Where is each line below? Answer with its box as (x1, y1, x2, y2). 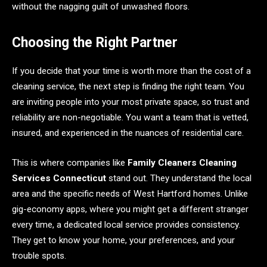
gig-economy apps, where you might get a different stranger (12, 203, 249, 215)
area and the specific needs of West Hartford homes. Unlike (12, 188, 248, 199)
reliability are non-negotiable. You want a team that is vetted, (12, 112, 249, 123)
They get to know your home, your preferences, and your (12, 234, 235, 246)
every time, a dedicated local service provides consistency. (12, 219, 240, 230)
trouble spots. (12, 250, 66, 261)
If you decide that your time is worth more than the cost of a (12, 66, 251, 77)
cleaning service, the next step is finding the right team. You (12, 81, 244, 92)
